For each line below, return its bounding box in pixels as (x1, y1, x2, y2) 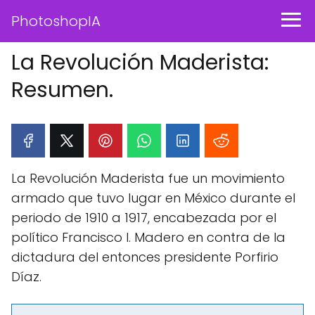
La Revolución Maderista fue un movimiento (11, 169, 285, 187)
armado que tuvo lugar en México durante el (11, 189, 295, 207)
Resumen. (11, 75, 113, 105)
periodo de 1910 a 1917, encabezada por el (11, 209, 276, 226)
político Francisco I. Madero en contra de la (11, 229, 285, 246)
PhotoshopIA (11, 11, 101, 31)
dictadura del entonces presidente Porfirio (11, 248, 278, 266)
